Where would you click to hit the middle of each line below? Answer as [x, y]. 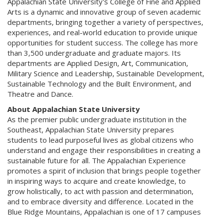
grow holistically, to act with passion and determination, [100, 191]
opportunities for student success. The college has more [103, 43]
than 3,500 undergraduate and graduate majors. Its [94, 53]
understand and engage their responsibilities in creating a [104, 150]
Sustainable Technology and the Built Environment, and [99, 84]
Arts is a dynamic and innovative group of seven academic [104, 12]
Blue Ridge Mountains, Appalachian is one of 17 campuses [104, 212]
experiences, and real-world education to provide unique [102, 32]
